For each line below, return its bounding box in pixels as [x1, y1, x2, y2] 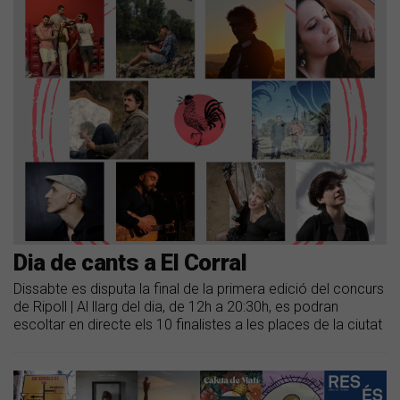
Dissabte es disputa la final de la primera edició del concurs [13, 279, 384, 297]
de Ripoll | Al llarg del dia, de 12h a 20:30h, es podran [13, 297, 338, 315]
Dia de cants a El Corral [13, 248, 247, 276]
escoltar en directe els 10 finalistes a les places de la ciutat [13, 315, 382, 333]
